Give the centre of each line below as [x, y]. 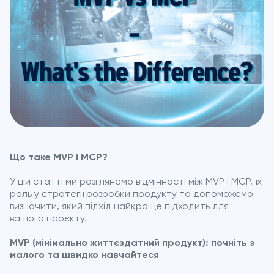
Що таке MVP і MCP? [59, 157]
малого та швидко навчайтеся [84, 255]
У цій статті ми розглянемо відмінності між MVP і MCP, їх [136, 182]
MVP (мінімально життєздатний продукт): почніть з [132, 243]
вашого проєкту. [48, 219]
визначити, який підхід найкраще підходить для [119, 206]
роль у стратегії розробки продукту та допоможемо [131, 194]
